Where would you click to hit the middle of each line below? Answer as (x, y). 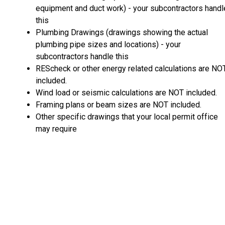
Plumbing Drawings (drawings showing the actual (122, 32)
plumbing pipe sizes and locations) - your (108, 44)
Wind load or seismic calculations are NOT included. (127, 92)
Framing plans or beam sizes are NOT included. (119, 104)
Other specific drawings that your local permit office (127, 117)
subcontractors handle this (82, 56)
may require (56, 129)
